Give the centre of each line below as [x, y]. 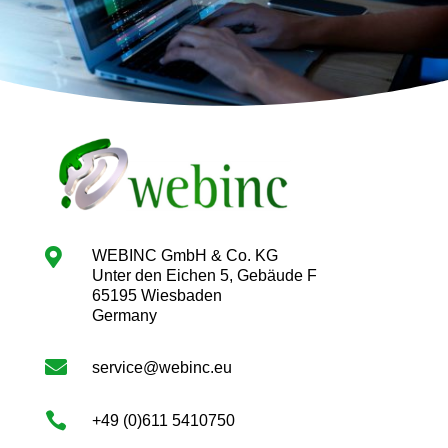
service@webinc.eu [161, 368]
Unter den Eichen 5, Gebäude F [204, 276]
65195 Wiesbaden [156, 296]
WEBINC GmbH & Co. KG [184, 256]
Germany [124, 316]
